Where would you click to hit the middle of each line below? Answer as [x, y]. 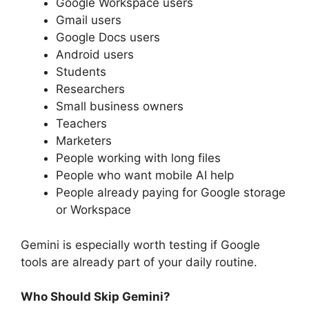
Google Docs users [108, 38]
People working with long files [138, 158]
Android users [95, 55]
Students [81, 72]
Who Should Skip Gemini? [96, 297]
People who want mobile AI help [145, 176]
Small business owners [120, 107]
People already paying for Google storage [171, 193]
